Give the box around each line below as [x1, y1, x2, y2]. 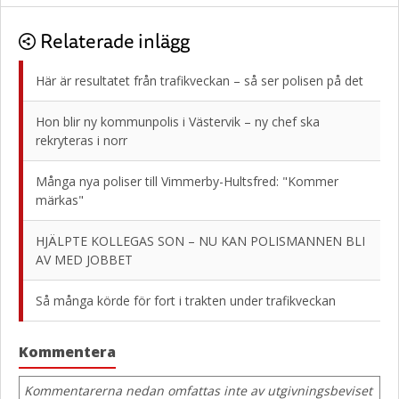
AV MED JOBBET [36, 251, 133, 268]
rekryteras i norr [36, 132, 127, 149]
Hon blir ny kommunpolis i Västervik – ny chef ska [36, 113, 320, 130]
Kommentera [19, 342, 116, 362]
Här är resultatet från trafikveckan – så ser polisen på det [36, 72, 363, 89]
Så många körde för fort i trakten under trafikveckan [36, 292, 336, 309]
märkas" [36, 191, 84, 208]
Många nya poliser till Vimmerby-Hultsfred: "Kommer [36, 173, 338, 190]
